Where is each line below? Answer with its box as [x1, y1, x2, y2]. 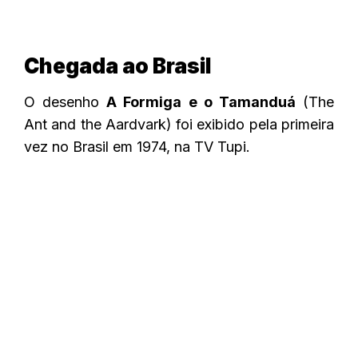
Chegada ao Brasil [24, 53, 211, 78]
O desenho [24, 93, 107, 110]
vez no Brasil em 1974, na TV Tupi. [24, 137, 250, 155]
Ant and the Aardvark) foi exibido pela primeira [24, 115, 334, 133]
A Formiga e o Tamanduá [106, 93, 296, 110]
